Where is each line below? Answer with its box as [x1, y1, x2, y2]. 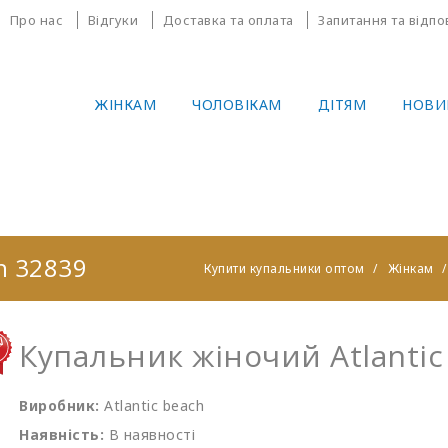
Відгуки [87, 11, 138, 29]
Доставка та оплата [162, 11, 294, 29]
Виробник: [19, 396, 100, 415]
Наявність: [19, 425, 104, 444]
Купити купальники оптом [204, 260, 365, 277]
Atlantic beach [104, 396, 204, 415]
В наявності [108, 425, 195, 444]
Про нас [9, 11, 63, 29]
